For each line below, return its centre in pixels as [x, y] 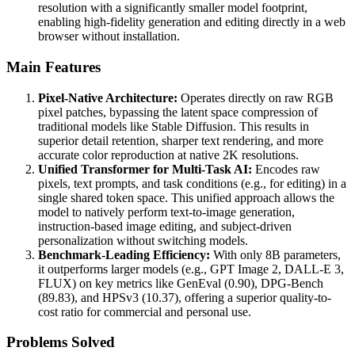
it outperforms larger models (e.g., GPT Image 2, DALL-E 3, [191, 269]
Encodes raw [286, 169]
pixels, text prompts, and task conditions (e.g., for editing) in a [192, 183]
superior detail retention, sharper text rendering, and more [181, 140]
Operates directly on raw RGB [256, 97]
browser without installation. [109, 36]
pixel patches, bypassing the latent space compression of [178, 112]
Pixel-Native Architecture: [108, 97]
